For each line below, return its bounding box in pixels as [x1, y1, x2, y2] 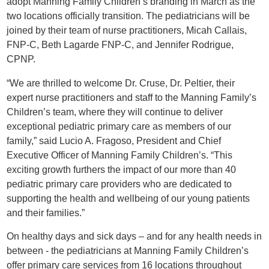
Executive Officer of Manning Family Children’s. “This [7, 150, 233, 160]
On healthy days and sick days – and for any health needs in [7, 231, 262, 242]
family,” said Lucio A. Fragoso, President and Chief [7, 135, 222, 146]
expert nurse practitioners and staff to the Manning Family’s [7, 92, 257, 103]
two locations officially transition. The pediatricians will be [7, 11, 250, 22]
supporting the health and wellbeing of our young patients [7, 193, 250, 204]
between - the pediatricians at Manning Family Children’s [7, 246, 249, 256]
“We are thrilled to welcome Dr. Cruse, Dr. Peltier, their [7, 77, 235, 88]
